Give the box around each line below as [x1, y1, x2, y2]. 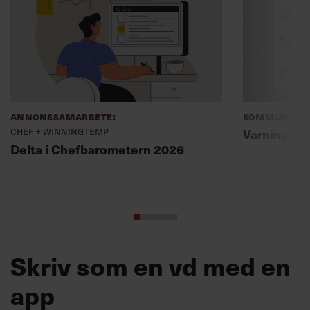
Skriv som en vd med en [10, 248, 291, 284]
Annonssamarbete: [10, 108, 116, 123]
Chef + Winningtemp [10, 122, 109, 138]
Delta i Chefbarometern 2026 [10, 140, 184, 158]
